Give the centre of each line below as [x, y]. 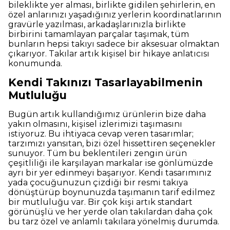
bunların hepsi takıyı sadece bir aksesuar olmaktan [114, 44]
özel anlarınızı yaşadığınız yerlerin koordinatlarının [115, 15]
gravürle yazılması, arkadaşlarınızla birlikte [97, 25]
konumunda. [35, 64]
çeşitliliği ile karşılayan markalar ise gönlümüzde [112, 163]
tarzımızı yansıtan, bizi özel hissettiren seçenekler [112, 144]
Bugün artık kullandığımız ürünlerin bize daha [107, 114]
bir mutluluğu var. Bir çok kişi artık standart [100, 202]
